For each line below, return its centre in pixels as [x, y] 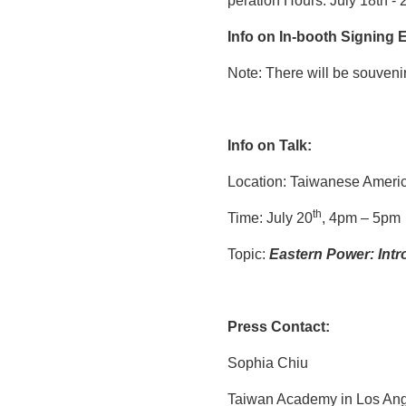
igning [372, 36]
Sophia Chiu [268, 362]
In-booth [308, 36]
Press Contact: [279, 326]
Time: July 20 [270, 217]
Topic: [248, 254]
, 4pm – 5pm [361, 217]
